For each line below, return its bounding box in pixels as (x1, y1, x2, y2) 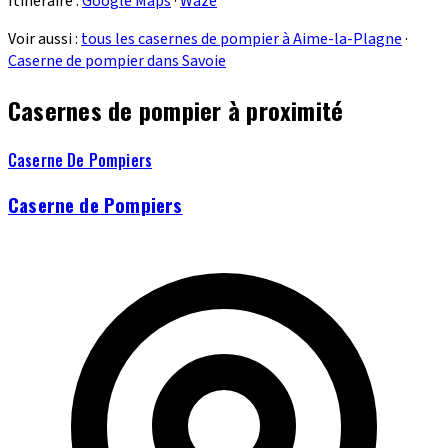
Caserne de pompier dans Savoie (8, 49, 226, 72)
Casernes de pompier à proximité (8, 91, 344, 128)
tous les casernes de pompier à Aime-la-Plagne (81, 27, 402, 50)
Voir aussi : (8, 27, 81, 50)
